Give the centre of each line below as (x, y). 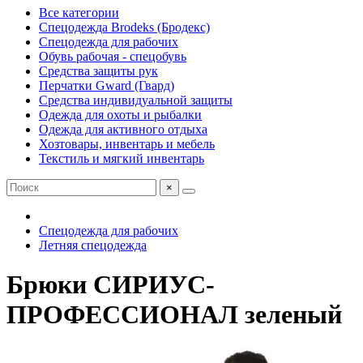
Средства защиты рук (98, 71)
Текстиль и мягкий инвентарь (122, 158)
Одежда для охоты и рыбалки (120, 115)
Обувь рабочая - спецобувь (113, 56)
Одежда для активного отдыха (123, 129)
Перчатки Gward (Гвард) (107, 85)
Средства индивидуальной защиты (136, 100)
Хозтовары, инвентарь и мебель (127, 144)
